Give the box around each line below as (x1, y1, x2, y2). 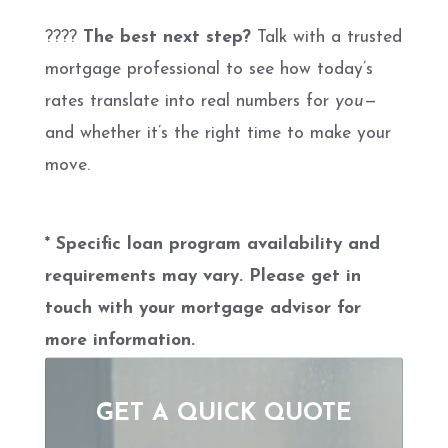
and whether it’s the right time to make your (45, 125, 391, 142)
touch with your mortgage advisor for (45, 300, 361, 317)
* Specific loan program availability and (45, 236, 380, 253)
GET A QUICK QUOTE (96, 402, 352, 426)
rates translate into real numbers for (45, 93, 335, 110)
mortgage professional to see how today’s (45, 61, 373, 78)
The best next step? (83, 29, 251, 46)
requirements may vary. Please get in (45, 268, 361, 285)
